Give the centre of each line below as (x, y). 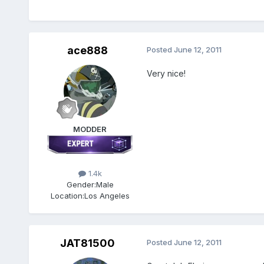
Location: (67, 196)
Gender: (81, 185)
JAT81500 (88, 243)
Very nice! (166, 74)
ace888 (88, 51)
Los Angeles (107, 196)
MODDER (90, 129)
